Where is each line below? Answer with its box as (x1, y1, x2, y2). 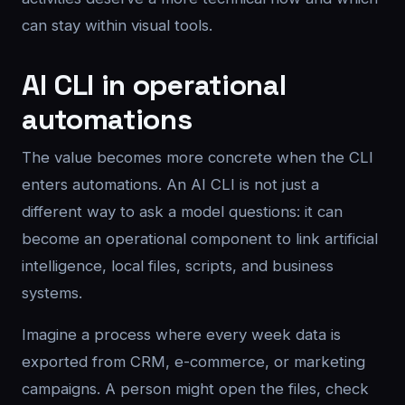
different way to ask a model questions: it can (22, 202, 343, 221)
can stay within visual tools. (22, 16, 212, 34)
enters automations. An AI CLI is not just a (22, 175, 319, 193)
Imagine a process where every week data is (22, 325, 341, 344)
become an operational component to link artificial (22, 230, 378, 248)
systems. (22, 284, 82, 302)
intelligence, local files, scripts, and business (22, 257, 334, 275)
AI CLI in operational (22, 67, 287, 103)
